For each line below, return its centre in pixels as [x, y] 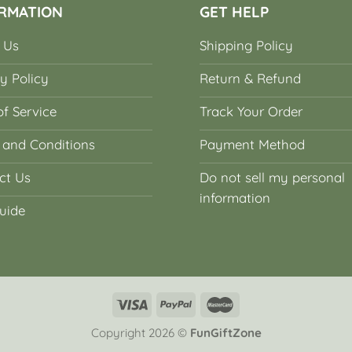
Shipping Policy [246, 45]
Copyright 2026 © [140, 332]
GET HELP [234, 12]
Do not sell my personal [272, 177]
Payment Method [252, 144]
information [235, 197]
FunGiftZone [225, 332]
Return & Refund [250, 78]
